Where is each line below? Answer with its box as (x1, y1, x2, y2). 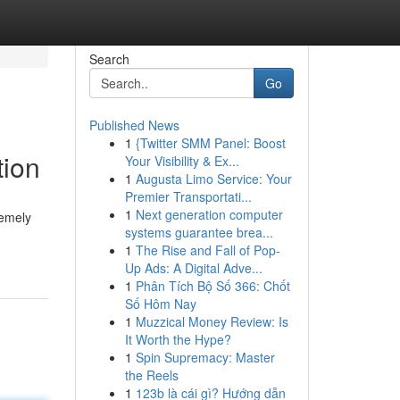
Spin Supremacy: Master (135, 348, 275, 366)
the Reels (124, 366, 179, 384)
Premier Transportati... (124, 187, 252, 205)
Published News (88, 116, 179, 134)
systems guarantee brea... (124, 223, 273, 241)
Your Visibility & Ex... (124, 152, 239, 170)
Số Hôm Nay (124, 295, 196, 312)
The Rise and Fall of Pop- (135, 241, 280, 259)
